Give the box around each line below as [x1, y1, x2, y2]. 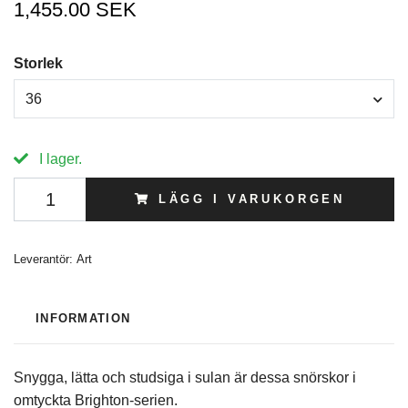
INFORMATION [36, 311, 131, 326]
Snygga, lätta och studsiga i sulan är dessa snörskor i [14, 370, 356, 386]
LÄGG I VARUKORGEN [158, 192, 346, 207]
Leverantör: [14, 252, 73, 267]
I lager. [36, 151, 82, 168]
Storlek [14, 55, 63, 71]
